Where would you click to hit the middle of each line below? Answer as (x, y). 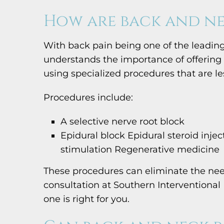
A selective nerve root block (123, 121)
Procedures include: (88, 97)
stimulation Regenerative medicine (140, 149)
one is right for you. (86, 199)
